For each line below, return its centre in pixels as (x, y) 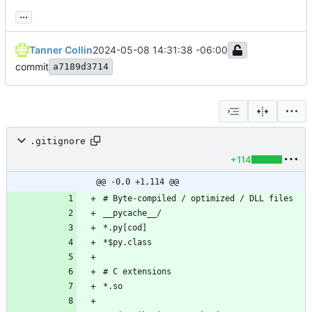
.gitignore (58, 141)
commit (32, 67)
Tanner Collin (61, 50)
